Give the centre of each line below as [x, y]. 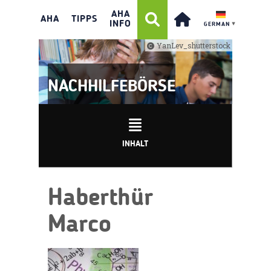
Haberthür [100, 199]
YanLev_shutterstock [193, 45]
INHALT [135, 144]
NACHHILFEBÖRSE [112, 87]
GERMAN [217, 24]
